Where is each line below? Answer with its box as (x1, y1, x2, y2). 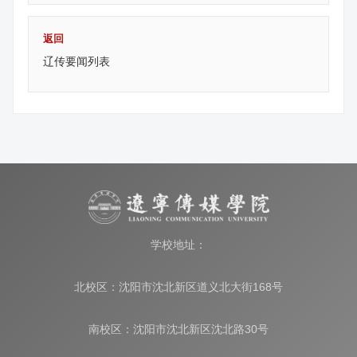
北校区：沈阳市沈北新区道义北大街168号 (74, 280, 283, 293)
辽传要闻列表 (43, 54, 110, 68)
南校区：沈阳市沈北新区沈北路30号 (88, 322, 269, 335)
